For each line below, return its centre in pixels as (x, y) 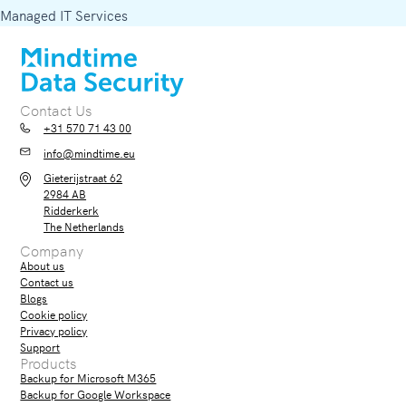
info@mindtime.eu (90, 152)
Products (48, 362)
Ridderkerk (72, 209)
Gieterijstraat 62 (83, 177)
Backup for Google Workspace (96, 393)
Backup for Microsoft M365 (88, 377)
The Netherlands (84, 226)
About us (43, 265)
